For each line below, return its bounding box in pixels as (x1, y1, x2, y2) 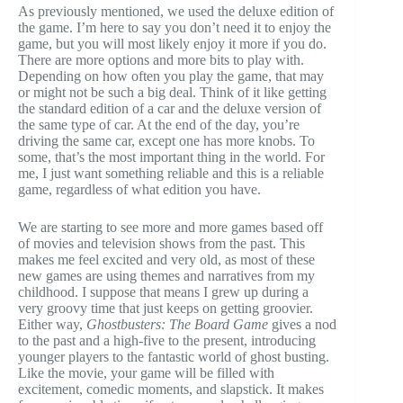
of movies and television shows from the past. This (18, 235, 305, 251)
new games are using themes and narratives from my (18, 267, 315, 283)
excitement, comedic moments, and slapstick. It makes (18, 381, 324, 397)
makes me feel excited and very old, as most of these (18, 251, 315, 267)
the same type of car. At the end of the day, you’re (18, 116, 300, 132)
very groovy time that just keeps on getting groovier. (18, 300, 313, 316)
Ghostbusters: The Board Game (86, 316, 268, 332)
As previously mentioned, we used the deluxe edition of (18, 3, 334, 19)
